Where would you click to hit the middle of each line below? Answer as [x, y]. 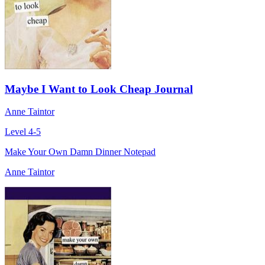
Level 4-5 [23, 132]
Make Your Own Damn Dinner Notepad [80, 152]
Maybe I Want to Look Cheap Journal [99, 89]
